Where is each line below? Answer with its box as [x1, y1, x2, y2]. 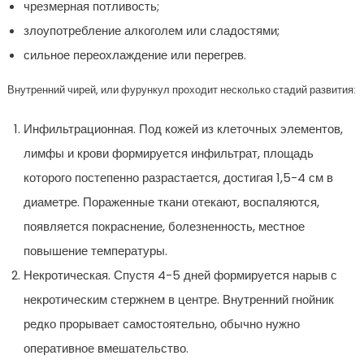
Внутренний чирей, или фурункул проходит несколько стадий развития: [6, 81, 356, 97]
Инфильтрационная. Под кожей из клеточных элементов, [23, 119, 343, 137]
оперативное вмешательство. [23, 339, 188, 357]
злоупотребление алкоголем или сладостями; [23, 21, 279, 39]
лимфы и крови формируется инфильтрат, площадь [23, 144, 314, 162]
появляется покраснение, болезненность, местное [23, 217, 305, 235]
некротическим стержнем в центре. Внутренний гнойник [23, 290, 334, 308]
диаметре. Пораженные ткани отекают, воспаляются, [23, 193, 319, 210]
